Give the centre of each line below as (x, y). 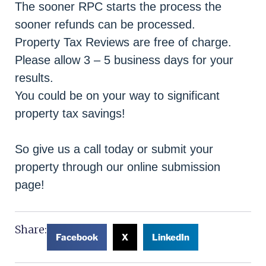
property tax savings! (70, 113)
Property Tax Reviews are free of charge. (123, 42)
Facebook (77, 237)
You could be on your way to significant (117, 96)
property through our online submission (118, 167)
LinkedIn (171, 237)
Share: (31, 229)
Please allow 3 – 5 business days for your (124, 60)
